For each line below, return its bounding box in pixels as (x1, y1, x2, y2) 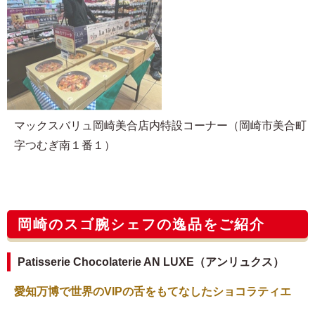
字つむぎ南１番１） (14, 139, 115, 151)
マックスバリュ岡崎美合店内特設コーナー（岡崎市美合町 (14, 119, 307, 131)
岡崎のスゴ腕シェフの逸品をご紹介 (18, 216, 265, 232)
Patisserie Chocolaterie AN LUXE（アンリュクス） (18, 255, 284, 268)
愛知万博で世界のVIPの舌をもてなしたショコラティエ (14, 285, 291, 297)
